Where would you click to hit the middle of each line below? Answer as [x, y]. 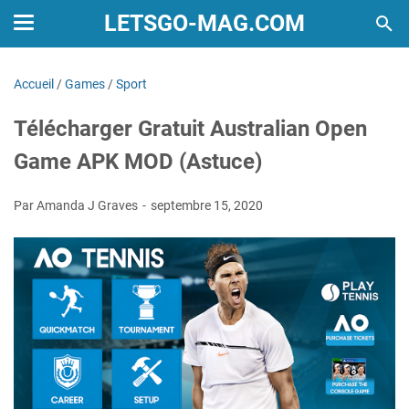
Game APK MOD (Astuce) [138, 162]
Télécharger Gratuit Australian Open [190, 129]
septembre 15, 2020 [207, 205]
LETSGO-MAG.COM [204, 23]
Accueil [34, 84]
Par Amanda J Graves [77, 205]
